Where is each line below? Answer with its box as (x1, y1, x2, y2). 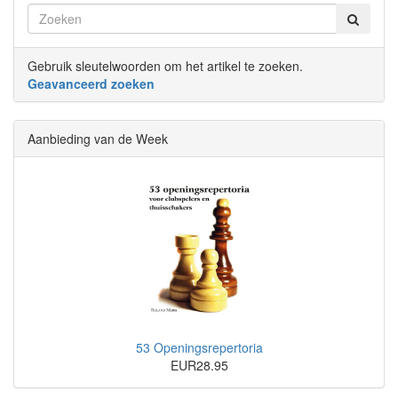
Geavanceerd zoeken (28, 74, 155, 92)
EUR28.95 (170, 356, 228, 375)
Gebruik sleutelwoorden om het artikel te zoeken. (28, 56, 303, 75)
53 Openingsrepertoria (135, 338, 263, 357)
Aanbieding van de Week (28, 129, 168, 147)
